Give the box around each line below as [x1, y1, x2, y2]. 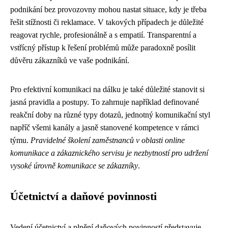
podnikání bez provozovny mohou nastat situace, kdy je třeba [10, 5, 207, 14]
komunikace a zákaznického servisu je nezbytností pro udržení [10, 149, 208, 157]
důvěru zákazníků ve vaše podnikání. [10, 56, 129, 65]
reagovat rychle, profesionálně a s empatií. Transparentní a [10, 31, 196, 39]
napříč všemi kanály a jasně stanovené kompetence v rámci [10, 123, 199, 132]
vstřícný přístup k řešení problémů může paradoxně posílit [10, 43, 195, 52]
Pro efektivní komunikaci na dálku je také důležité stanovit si [10, 85, 205, 94]
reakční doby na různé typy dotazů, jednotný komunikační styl [10, 110, 210, 119]
